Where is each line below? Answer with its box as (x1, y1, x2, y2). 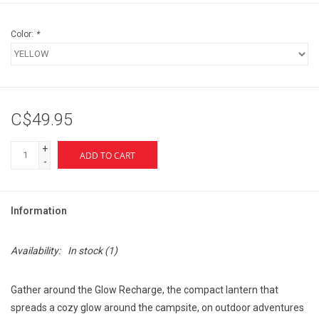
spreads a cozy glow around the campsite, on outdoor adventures (11, 301, 304, 313)
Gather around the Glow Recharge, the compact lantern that (11, 283, 278, 296)
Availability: (11, 244, 61, 256)
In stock (68, 244, 103, 256)
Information (11, 204, 67, 216)
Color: (11, 28, 36, 39)
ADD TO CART (80, 149, 135, 162)
